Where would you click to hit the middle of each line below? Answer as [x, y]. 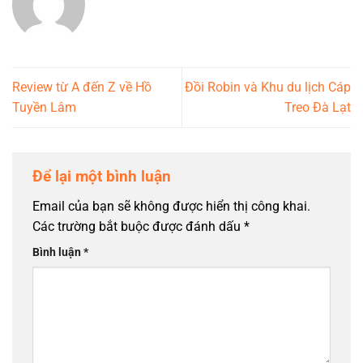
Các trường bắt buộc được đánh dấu [138, 227]
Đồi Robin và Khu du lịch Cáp [268, 88]
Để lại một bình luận [104, 176]
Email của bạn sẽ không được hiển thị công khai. [171, 207]
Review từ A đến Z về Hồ [82, 88]
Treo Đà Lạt [318, 108]
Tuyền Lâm [44, 108]
